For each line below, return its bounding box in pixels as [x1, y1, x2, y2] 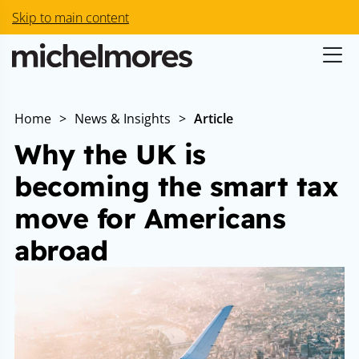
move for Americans [14, 201, 285, 236]
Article [194, 110, 233, 127]
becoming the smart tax [14, 169, 338, 204]
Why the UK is [14, 137, 206, 171]
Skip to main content [12, 9, 129, 26]
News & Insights [75, 110, 171, 127]
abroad [14, 233, 107, 268]
